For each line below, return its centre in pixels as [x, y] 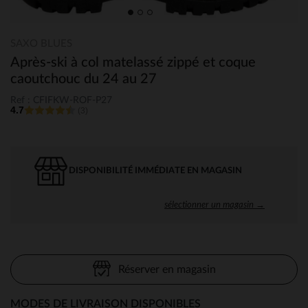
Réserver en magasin [167, 269]
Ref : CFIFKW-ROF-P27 [61, 100]
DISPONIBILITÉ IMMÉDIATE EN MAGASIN [155, 170]
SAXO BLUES [41, 44]
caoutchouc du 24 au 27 [84, 79]
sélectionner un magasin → [214, 204]
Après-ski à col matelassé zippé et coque [133, 63]
